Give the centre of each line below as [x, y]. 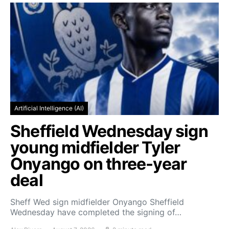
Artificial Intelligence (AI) [49, 108]
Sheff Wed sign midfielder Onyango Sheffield [97, 202]
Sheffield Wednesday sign [109, 131]
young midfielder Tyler [95, 147]
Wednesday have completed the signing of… [96, 212]
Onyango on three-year [99, 164]
